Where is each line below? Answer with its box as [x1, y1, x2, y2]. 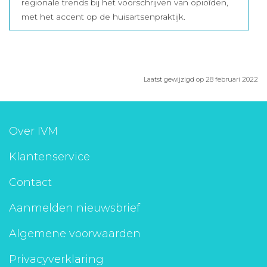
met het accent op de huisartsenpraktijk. [21, 12, 185, 21]
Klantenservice [9, 150, 90, 163]
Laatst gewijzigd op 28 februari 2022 [144, 75, 258, 83]
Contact [9, 176, 52, 189]
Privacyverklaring [9, 253, 104, 266]
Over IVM [9, 125, 58, 138]
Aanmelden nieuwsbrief [9, 201, 140, 215]
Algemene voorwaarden [9, 227, 141, 240]
